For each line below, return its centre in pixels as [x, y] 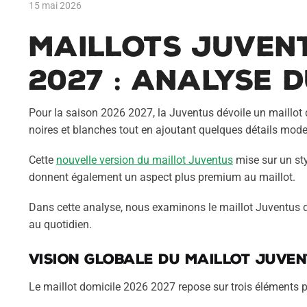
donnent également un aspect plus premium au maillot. [162, 177]
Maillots [110, 46]
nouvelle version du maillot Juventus [144, 160]
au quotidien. [60, 225]
